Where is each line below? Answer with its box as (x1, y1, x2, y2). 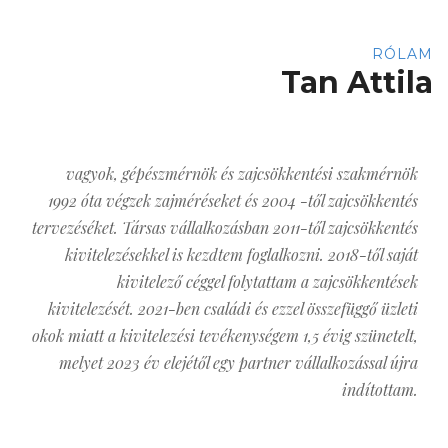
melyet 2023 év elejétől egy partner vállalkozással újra (59, 352, 418, 374)
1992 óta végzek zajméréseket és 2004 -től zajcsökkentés (48, 190, 418, 212)
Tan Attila (281, 63, 433, 101)
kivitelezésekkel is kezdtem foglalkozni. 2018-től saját (65, 244, 418, 266)
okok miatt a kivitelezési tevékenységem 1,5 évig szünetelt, (32, 325, 418, 347)
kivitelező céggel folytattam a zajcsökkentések (117, 271, 418, 293)
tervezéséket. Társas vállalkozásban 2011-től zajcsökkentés (32, 217, 418, 239)
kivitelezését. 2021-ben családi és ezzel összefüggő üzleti (48, 298, 418, 320)
